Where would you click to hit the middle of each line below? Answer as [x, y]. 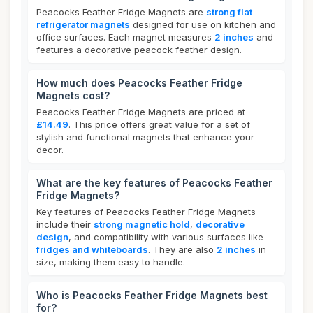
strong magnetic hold [142, 224]
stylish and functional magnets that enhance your [145, 137]
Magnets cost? [73, 95]
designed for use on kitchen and [203, 24]
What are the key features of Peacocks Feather [154, 183]
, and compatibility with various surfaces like [166, 237]
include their [65, 224]
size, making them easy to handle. [111, 262]
